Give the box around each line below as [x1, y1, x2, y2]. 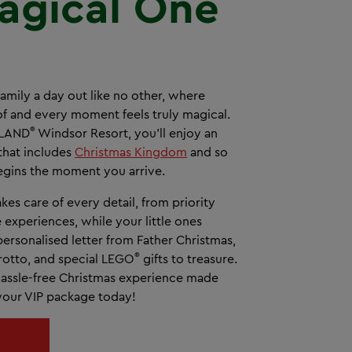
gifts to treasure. [140, 251, 237, 266]
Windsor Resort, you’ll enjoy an [35, 125, 218, 141]
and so [187, 144, 228, 159]
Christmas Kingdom [75, 144, 187, 159]
